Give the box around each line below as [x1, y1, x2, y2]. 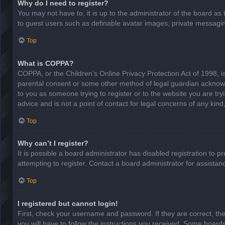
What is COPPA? [18, 59, 74, 67]
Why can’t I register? [18, 139, 88, 148]
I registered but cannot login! [18, 199, 118, 207]
